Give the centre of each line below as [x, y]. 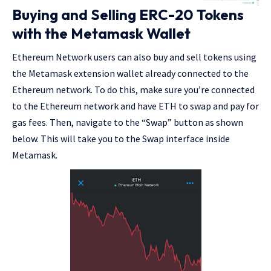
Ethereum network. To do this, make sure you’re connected [133, 90]
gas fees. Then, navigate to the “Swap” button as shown [128, 122]
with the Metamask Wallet [101, 34]
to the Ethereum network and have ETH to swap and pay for [135, 106]
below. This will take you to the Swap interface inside [121, 139]
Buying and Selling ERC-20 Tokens [128, 15]
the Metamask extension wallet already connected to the [130, 73]
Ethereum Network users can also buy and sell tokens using [134, 57]
